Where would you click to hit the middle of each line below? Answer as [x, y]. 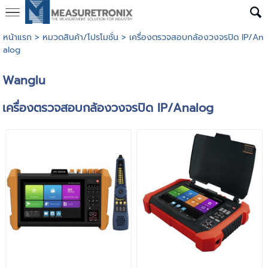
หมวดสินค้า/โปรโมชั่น [80, 37]
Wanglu [24, 81]
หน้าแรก [17, 37]
